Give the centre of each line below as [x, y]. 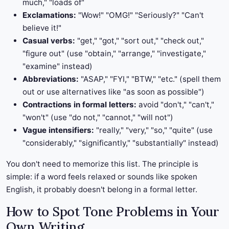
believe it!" [42, 28]
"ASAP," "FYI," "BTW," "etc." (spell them [150, 79]
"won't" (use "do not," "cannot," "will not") [98, 118]
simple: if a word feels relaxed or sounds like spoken [102, 177]
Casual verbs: [49, 41]
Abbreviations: [51, 79]
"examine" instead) [58, 66]
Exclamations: [49, 15]
